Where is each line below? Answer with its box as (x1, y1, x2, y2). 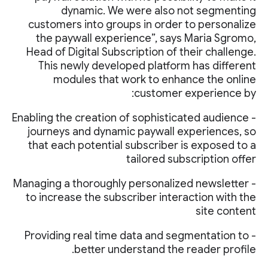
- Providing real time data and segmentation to (25, 229, 249, 242)
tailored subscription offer (126, 153, 256, 166)
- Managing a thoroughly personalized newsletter (13, 177, 249, 190)
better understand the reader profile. (74, 243, 256, 256)
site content (196, 205, 256, 218)
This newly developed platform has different (38, 59, 256, 72)
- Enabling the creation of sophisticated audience (12, 111, 249, 124)
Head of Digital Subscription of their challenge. (26, 45, 256, 59)
